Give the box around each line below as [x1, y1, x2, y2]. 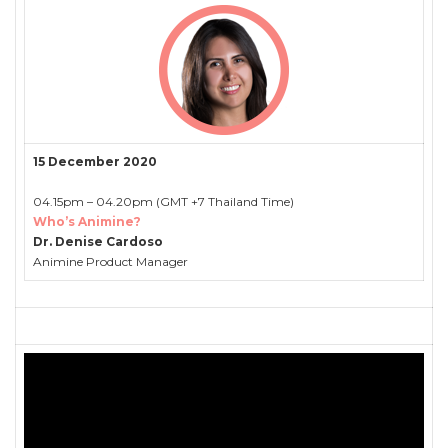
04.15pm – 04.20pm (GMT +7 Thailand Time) [33, 193, 294, 209]
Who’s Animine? [33, 213, 141, 229]
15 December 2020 [33, 153, 157, 169]
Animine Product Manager [33, 253, 188, 269]
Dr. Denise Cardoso [33, 233, 163, 249]
